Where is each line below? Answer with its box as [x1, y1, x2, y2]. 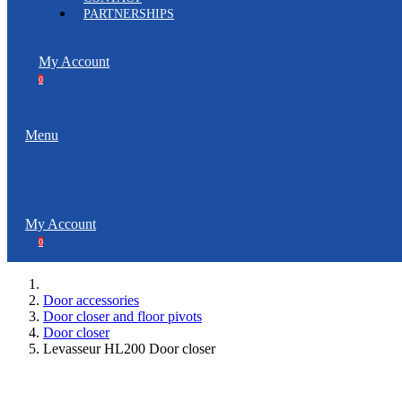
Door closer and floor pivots [43, 309, 202, 324]
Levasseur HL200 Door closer [43, 341, 215, 356]
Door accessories [43, 293, 139, 308]
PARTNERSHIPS [83, 7, 174, 21]
